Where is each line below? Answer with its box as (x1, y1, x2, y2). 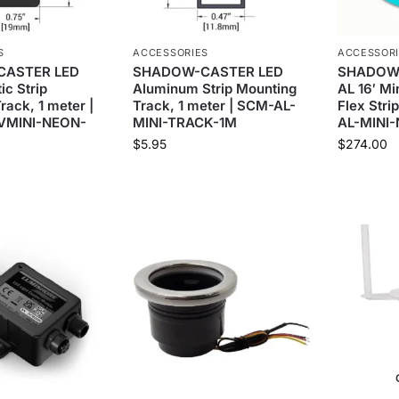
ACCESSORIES (133, 45, 209, 59)
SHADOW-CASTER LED (133, 62, 284, 80)
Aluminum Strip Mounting (133, 79, 297, 97)
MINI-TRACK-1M (133, 113, 238, 131)
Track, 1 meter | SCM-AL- (133, 96, 297, 114)
